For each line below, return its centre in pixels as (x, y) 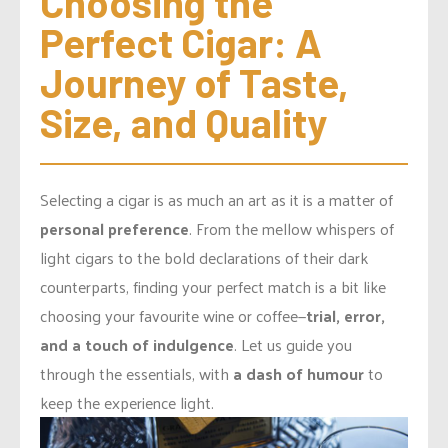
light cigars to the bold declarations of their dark (204, 258)
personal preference (114, 229)
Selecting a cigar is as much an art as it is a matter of (216, 200)
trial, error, (345, 316)
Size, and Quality (183, 122)
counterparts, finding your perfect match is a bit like (213, 287)
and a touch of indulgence (137, 345)
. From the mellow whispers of (291, 229)
